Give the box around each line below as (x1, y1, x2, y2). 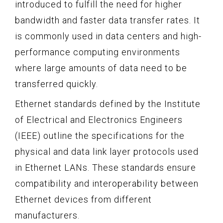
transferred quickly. (15, 78, 98, 89)
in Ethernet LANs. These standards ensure (15, 162, 196, 173)
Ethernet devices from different (15, 194, 152, 205)
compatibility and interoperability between (15, 178, 199, 189)
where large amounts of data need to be (15, 62, 187, 73)
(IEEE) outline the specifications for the (15, 130, 185, 141)
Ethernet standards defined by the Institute (15, 98, 201, 109)
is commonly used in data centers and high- (15, 30, 202, 41)
